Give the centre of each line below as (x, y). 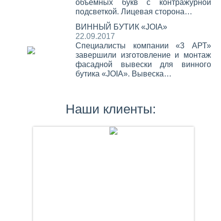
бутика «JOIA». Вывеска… (123, 74)
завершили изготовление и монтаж (143, 55)
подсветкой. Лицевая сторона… (134, 12)
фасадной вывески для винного (143, 64)
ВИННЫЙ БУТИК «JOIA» (121, 27)
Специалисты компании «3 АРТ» (143, 46)
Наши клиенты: (110, 109)
